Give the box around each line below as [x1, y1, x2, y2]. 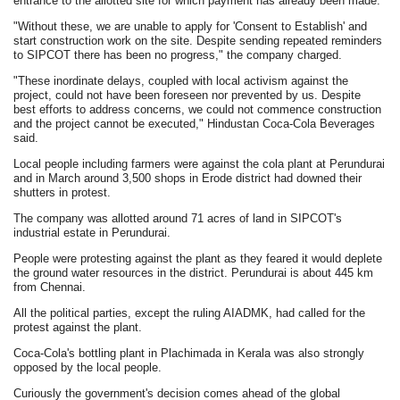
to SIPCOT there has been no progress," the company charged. [13, 48, 343, 62]
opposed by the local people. [13, 361, 162, 374]
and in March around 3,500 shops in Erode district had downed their [13, 171, 362, 185]
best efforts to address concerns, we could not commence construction [13, 103, 382, 116]
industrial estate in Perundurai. [13, 226, 171, 239]
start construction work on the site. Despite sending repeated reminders [13, 34, 383, 47]
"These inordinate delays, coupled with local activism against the [13, 74, 349, 87]
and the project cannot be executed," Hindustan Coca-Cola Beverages [13, 117, 376, 130]
